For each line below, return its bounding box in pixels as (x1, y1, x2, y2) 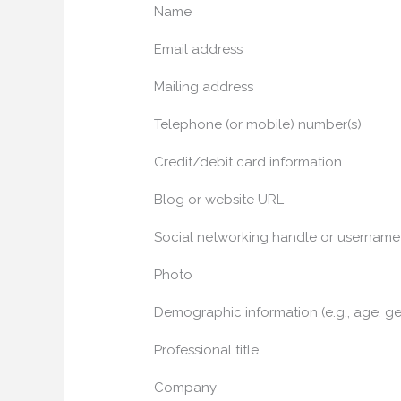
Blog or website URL (154, 191, 285, 208)
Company (154, 379, 218, 396)
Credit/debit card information (154, 153, 343, 170)
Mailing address (154, 78, 254, 95)
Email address (154, 40, 243, 57)
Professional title (154, 341, 260, 358)
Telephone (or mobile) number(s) (154, 115, 363, 132)
